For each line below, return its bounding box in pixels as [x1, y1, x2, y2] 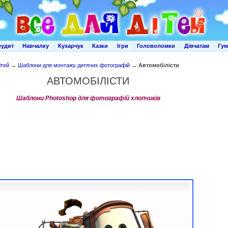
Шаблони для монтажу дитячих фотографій [18, 62, 130, 68]
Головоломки [137, 43, 175, 49]
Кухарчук [58, 43, 83, 49]
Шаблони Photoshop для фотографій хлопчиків [16, 95, 160, 102]
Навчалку [22, 43, 49, 49]
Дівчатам [184, 43, 209, 49]
